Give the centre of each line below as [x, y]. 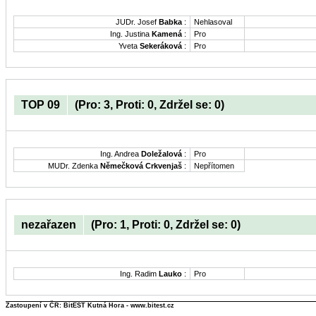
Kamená [167, 34]
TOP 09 [41, 104]
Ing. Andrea [121, 153]
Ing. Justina [131, 34]
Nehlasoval [213, 22]
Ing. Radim [139, 273]
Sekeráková [161, 46]
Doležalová [162, 153]
